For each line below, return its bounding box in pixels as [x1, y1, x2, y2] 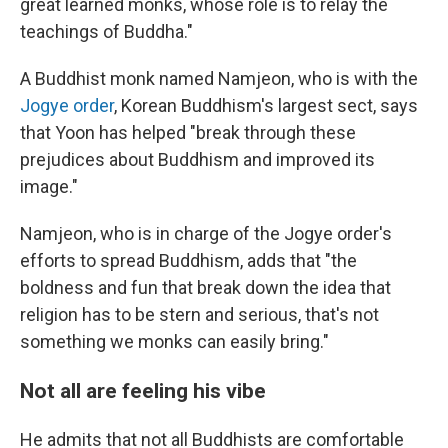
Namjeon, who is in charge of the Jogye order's [20, 223, 392, 244]
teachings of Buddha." [20, 21, 193, 42]
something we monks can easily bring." [20, 331, 329, 352]
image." [20, 176, 78, 197]
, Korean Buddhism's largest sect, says [114, 95, 418, 116]
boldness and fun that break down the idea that [20, 277, 391, 298]
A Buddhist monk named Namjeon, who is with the [20, 68, 418, 89]
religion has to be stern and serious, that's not [20, 304, 379, 325]
